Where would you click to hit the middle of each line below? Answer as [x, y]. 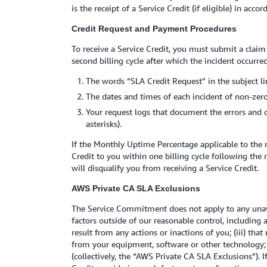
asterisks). [104, 124]
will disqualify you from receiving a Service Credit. [165, 168]
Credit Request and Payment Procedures [154, 29]
